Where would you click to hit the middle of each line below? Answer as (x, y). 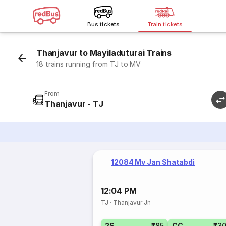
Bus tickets (103, 24)
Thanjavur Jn (132, 203)
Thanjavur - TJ (74, 104)
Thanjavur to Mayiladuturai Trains (104, 53)
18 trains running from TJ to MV (89, 64)
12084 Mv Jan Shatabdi (153, 162)
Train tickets (165, 24)
